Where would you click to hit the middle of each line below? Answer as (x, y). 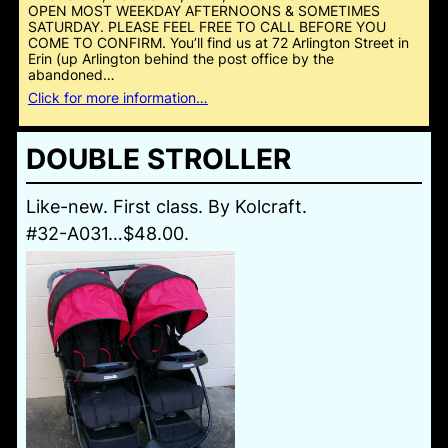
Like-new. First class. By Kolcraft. (166, 206)
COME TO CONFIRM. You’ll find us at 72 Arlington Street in (218, 42)
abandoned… (71, 74)
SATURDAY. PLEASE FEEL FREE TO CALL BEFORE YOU (206, 26)
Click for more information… (117, 97)
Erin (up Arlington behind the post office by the (180, 58)
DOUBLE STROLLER (158, 159)
